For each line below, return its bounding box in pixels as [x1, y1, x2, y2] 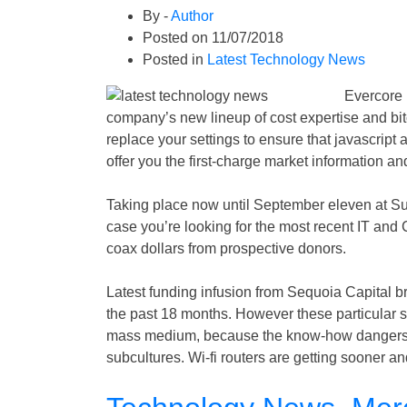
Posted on [143, 30, 212, 45]
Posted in [143, 52, 207, 67]
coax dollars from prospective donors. [106, 241, 346, 256]
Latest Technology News [207, 52, 365, 67]
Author [171, 8, 213, 24]
